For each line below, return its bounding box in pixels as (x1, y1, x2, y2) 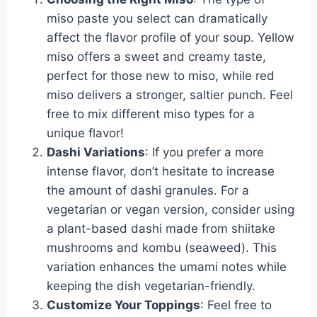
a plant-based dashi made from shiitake (47, 221, 275, 236)
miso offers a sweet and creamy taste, (47, 49, 266, 64)
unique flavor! (47, 125, 124, 140)
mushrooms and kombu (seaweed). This (47, 240, 277, 255)
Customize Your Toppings (47, 297, 200, 312)
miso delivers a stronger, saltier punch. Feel (47, 87, 293, 102)
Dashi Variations (47, 144, 145, 159)
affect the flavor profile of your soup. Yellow (47, 30, 294, 45)
